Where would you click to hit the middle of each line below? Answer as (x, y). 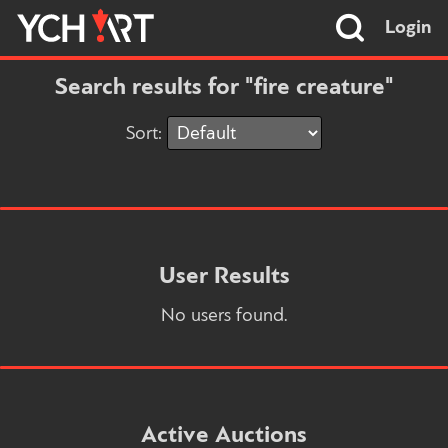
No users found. (224, 316)
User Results (224, 276)
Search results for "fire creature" (224, 88)
